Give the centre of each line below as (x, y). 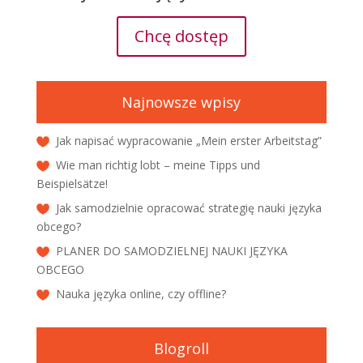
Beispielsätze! (72, 184)
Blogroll (181, 349)
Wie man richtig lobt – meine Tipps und (158, 165)
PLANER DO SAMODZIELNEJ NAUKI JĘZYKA (171, 251)
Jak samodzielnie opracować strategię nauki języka (188, 208)
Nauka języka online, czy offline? (141, 294)
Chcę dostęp (181, 36)
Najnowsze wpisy (181, 102)
